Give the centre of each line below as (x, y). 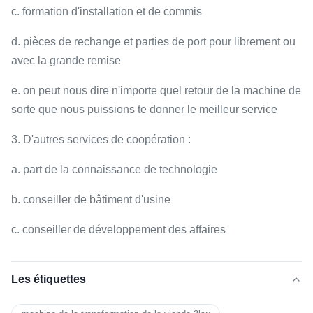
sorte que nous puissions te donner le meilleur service (144, 109)
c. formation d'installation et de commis (107, 12)
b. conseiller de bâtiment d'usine (91, 199)
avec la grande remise (66, 60)
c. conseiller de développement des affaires (118, 230)
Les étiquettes (49, 279)
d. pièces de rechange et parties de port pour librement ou (153, 42)
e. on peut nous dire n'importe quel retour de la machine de (156, 90)
